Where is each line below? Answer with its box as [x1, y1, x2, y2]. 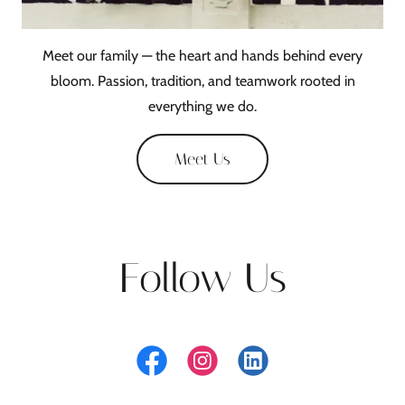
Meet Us [174, 148, 231, 169]
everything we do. [148, 97, 257, 115]
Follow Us [118, 253, 287, 302]
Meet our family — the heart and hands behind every [42, 46, 363, 64]
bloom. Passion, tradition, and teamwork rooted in [50, 71, 355, 89]
